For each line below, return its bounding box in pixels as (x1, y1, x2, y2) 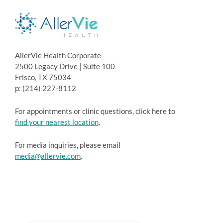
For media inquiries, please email (15, 140, 120, 150)
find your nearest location (15, 117, 99, 127)
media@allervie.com (15, 151, 81, 161)
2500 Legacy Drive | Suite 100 (15, 62, 115, 71)
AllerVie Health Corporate (15, 51, 101, 60)
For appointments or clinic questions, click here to (15, 107, 175, 116)
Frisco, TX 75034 (15, 73, 71, 82)
